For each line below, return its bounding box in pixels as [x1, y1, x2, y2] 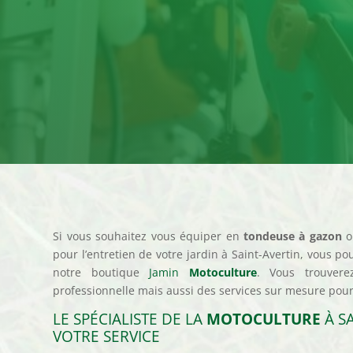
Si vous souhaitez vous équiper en [53, 228, 243, 243]
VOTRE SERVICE [53, 325, 161, 347]
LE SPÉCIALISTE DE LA [53, 308, 207, 329]
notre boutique [53, 264, 150, 280]
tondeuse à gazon [243, 228, 342, 243]
